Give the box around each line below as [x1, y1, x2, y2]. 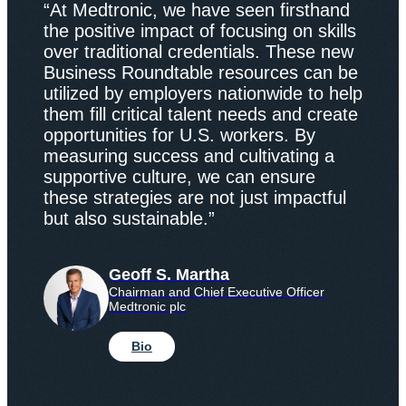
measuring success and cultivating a [43, 145, 334, 166]
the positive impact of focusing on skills [43, 20, 356, 41]
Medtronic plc [109, 298, 186, 314]
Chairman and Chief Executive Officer [109, 284, 324, 299]
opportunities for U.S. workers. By [43, 124, 315, 145]
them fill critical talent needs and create [43, 103, 358, 124]
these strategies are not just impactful [43, 187, 346, 208]
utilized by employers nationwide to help [43, 82, 362, 103]
